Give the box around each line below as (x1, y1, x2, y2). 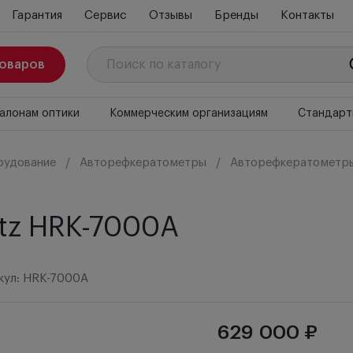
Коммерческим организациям (109, 108, 268, 119)
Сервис (84, 9, 127, 21)
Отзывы (148, 9, 192, 21)
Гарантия (11, 9, 62, 21)
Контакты (280, 9, 334, 21)
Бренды (214, 9, 258, 21)
